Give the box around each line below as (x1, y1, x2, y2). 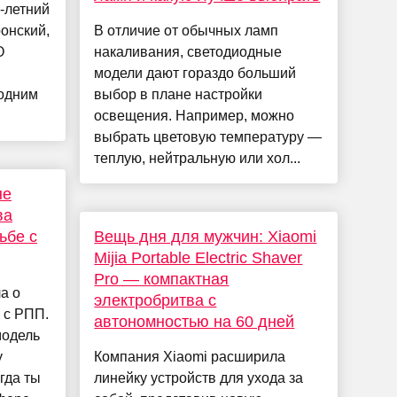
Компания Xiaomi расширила (94, 349, 286, 365)
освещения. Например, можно (94, 108, 295, 124)
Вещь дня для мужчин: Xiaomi (94, 228, 317, 246)
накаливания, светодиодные (94, 44, 283, 60)
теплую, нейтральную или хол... (94, 151, 301, 167)
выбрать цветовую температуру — (94, 129, 323, 145)
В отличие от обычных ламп (94, 23, 279, 39)
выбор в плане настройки (94, 87, 263, 103)
